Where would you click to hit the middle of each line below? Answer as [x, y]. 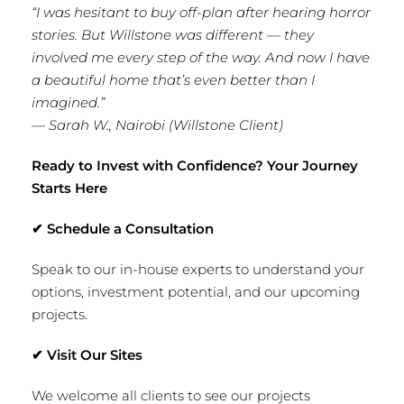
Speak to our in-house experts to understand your [198, 269]
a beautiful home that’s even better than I [173, 80]
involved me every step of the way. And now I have [201, 57]
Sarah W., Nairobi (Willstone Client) [166, 125]
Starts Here [69, 188]
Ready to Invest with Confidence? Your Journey [195, 165]
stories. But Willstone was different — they [173, 35]
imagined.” [68, 102]
